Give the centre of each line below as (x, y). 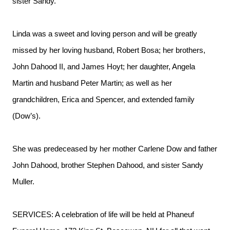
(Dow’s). (26, 116)
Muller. (23, 182)
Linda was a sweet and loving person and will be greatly (105, 34)
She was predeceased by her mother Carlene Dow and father (115, 149)
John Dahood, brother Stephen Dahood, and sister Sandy (108, 165)
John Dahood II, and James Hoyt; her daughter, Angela (104, 67)
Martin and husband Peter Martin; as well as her (92, 83)
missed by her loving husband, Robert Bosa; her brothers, (109, 50)
